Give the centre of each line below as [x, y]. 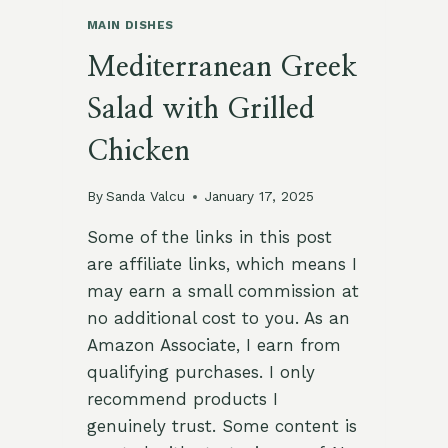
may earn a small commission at [222, 291]
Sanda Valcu [145, 196]
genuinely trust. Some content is [221, 426]
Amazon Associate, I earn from [213, 345]
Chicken [138, 151]
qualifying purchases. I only [200, 372]
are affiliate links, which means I [221, 264]
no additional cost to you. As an [218, 318]
